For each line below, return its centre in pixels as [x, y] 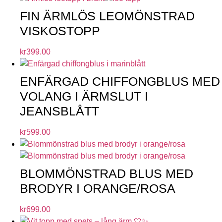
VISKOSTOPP [60, 30]
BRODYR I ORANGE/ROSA [98, 188]
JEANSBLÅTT [59, 111]
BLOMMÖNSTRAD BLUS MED [107, 173]
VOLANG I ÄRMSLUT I [84, 96]
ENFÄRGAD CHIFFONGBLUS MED [120, 81]
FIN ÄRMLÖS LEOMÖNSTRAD [107, 16]
